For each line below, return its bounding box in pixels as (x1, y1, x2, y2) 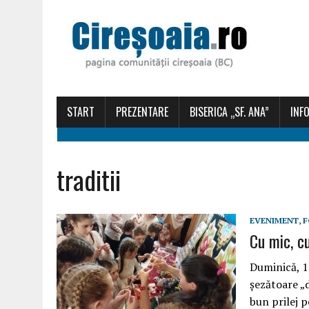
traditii (57, 160, 121, 199)
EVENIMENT (250, 215, 299, 226)
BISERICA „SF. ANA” (190, 103, 269, 120)
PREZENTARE (116, 103, 168, 120)
